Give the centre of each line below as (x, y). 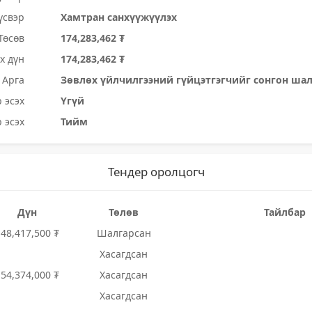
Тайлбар (284, 212)
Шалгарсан (124, 233)
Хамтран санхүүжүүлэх (119, 17)
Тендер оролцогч (156, 172)
